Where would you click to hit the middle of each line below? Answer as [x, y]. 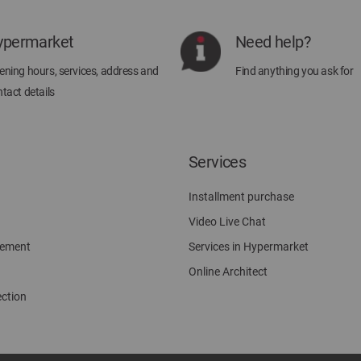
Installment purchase [241, 197]
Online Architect [228, 272]
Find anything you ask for [295, 71]
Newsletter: [217, 18]
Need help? [273, 42]
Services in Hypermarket [249, 247]
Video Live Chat [227, 222]
